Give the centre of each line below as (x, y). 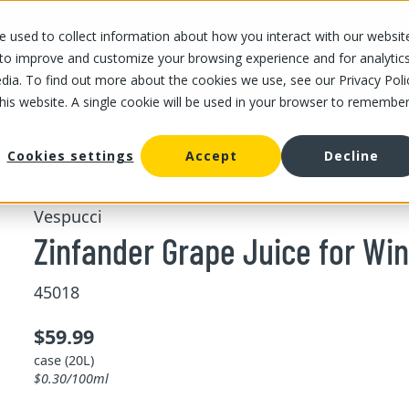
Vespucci (68, 216)
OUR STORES (49, 55)
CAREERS (297, 55)
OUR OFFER (125, 55)
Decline (351, 156)
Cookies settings (70, 156)
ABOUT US (214, 55)
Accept (211, 156)
